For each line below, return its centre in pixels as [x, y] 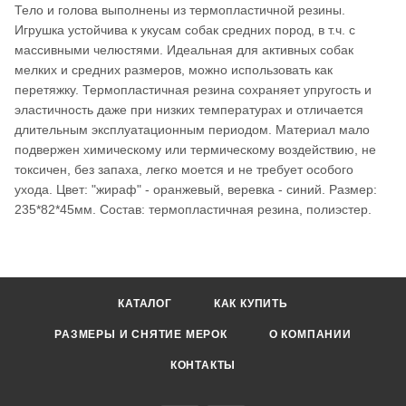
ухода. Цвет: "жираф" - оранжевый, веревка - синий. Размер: [196, 190]
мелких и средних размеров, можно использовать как [174, 70]
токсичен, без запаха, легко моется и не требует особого [184, 170]
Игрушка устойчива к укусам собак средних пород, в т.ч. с [185, 30]
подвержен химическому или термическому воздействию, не [195, 150]
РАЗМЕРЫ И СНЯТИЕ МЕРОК [141, 335]
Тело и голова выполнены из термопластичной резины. [180, 10]
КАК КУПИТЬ [251, 304]
